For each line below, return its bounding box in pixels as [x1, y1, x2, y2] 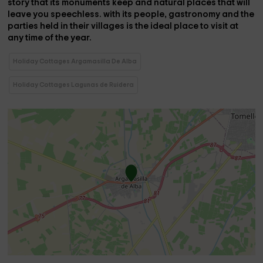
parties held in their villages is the [8, 22, 151, 31]
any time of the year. [8, 33, 94, 42]
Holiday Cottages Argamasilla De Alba [13, 58, 137, 65]
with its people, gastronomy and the [103, 10, 255, 19]
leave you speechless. [8, 10, 104, 19]
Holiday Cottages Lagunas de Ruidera [13, 82, 134, 88]
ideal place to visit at [150, 22, 239, 31]
